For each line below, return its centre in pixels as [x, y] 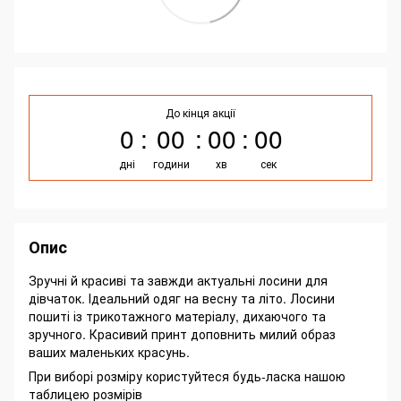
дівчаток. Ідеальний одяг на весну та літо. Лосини [182, 299]
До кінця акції [200, 113]
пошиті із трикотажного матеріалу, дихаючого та [177, 316]
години [171, 164]
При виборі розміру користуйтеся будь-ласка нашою [187, 376]
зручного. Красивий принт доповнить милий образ [182, 334]
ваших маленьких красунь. [109, 352]
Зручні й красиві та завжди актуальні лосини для [178, 281]
